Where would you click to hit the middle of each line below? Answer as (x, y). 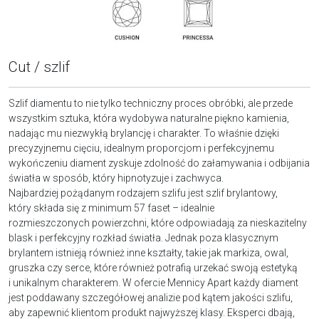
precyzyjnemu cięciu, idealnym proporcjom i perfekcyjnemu (141, 148)
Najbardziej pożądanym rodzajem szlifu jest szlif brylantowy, (143, 193)
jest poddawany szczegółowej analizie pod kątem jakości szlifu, (151, 298)
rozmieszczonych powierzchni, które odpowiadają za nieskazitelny (158, 223)
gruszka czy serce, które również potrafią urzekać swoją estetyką (153, 268)
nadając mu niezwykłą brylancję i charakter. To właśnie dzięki (144, 134)
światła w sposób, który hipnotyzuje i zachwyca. (116, 178)
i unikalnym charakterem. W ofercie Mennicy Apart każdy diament (153, 283)
